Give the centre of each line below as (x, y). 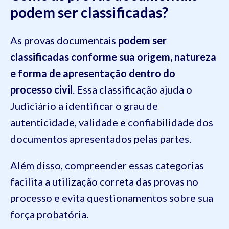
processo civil (41, 90)
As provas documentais (64, 41)
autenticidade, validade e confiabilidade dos (112, 122)
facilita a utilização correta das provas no (104, 182)
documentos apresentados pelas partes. (102, 139)
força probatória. (49, 214)
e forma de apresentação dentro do (93, 73)
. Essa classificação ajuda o (132, 90)
